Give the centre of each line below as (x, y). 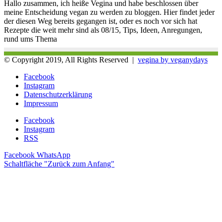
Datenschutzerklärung (58, 94)
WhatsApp (54, 155)
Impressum (41, 103)
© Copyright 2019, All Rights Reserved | (71, 60)
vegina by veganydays (173, 60)
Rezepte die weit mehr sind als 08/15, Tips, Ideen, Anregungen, (103, 30)
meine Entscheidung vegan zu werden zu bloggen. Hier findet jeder (109, 12)
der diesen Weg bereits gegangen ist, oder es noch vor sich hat (101, 21)
